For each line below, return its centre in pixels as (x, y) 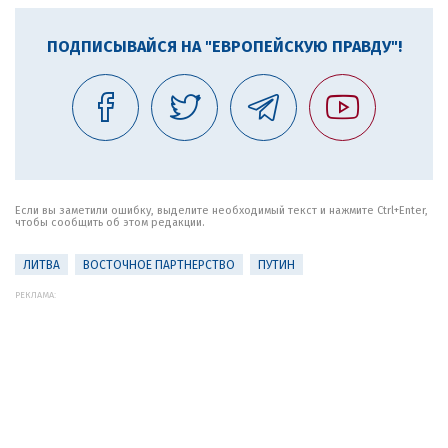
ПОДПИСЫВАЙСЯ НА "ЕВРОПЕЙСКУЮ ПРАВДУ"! (224, 46)
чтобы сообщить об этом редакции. (110, 222)
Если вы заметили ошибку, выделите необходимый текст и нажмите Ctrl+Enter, (221, 210)
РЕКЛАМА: (35, 295)
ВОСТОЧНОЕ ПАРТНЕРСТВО (159, 265)
